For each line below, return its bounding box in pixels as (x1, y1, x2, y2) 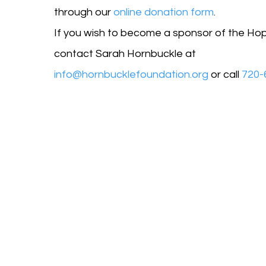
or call (208, 69, 239, 80)
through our (53, 7, 111, 18)
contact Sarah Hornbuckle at (53, 48, 196, 59)
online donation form (113, 7, 214, 18)
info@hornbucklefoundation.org (53, 69, 208, 80)
